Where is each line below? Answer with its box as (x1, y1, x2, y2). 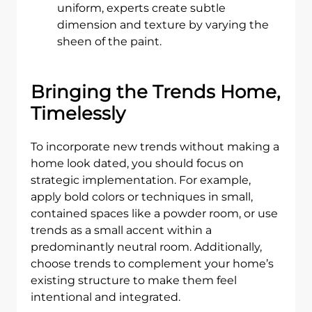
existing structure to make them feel (31, 274, 237, 287)
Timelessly (31, 102, 125, 125)
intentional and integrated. (31, 290, 180, 304)
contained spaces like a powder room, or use (31, 207, 278, 220)
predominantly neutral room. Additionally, (31, 240, 262, 253)
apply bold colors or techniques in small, (31, 190, 253, 203)
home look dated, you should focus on (31, 157, 244, 170)
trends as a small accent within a (31, 224, 212, 237)
